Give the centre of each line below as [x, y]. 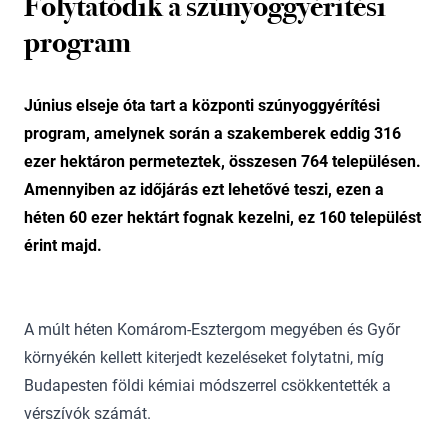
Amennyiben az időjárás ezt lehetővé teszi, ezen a [204, 189]
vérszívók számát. [87, 413]
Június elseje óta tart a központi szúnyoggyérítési [202, 105]
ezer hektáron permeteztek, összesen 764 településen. [222, 161]
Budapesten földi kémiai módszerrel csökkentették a [207, 385]
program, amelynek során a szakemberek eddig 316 [212, 133]
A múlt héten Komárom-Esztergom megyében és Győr [212, 329]
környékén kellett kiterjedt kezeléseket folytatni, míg [204, 357]
